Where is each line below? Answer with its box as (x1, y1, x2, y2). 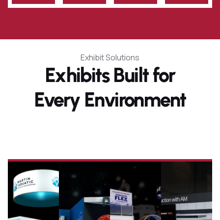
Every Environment (34, 87, 186, 111)
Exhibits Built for (45, 63, 175, 87)
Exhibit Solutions (81, 52, 139, 63)
